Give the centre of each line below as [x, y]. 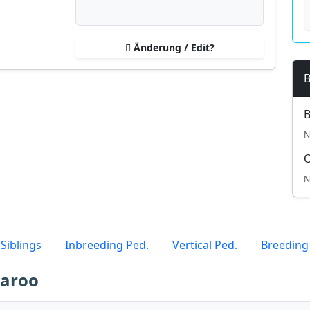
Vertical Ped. [205, 245]
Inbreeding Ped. [107, 245]
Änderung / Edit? [172, 47]
